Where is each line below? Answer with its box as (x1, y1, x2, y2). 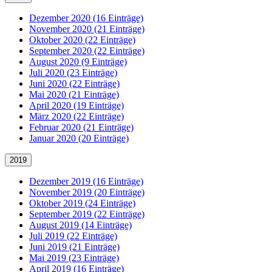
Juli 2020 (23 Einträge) (29, 67, 117, 78)
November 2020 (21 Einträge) (29, 24, 144, 34)
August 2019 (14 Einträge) (29, 220, 132, 230)
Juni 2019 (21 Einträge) (29, 242, 120, 252)
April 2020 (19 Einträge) (29, 100, 124, 110)
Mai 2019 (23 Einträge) (29, 253, 119, 263)
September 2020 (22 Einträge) (29, 46, 144, 56)
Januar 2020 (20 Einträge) (29, 133, 129, 143)
